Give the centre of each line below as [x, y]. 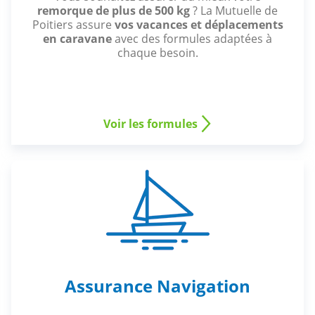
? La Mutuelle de [235, 10]
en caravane [77, 38]
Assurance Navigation [157, 286]
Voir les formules [150, 123]
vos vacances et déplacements [199, 24]
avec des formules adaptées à [192, 38]
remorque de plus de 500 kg [115, 10]
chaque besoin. [157, 52]
